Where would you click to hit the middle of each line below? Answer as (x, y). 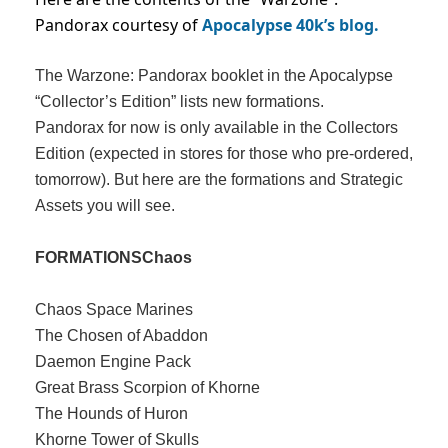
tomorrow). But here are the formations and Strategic (219, 180)
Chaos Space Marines (114, 310)
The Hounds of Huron (111, 414)
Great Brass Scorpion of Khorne (147, 388)
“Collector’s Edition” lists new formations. (179, 102)
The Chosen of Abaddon (121, 336)
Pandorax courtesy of (118, 25)
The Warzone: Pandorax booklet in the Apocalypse (214, 76)
